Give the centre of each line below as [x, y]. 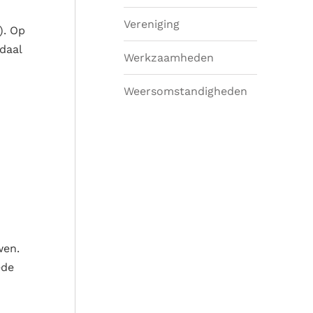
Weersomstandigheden [185, 91]
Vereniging [152, 24]
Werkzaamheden [169, 57]
